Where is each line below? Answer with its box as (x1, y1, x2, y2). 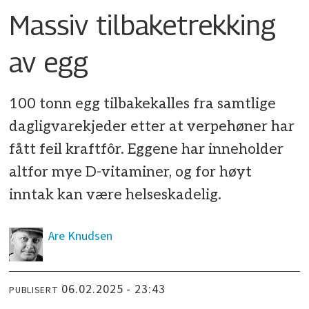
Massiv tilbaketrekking (9, 8, 277, 42)
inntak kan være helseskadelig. (9, 186, 222, 203)
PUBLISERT (9, 283, 59, 297)
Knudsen (67, 227, 112, 245)
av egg (9, 46, 89, 79)
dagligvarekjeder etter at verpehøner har (9, 117, 295, 135)
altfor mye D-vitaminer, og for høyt (9, 163, 252, 181)
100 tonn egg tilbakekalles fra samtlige (9, 94, 277, 112)
